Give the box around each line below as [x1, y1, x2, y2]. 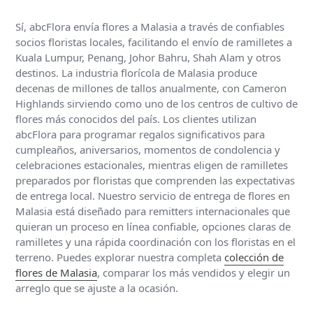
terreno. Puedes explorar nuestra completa [15, 249, 224, 264]
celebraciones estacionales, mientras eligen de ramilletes [15, 157, 288, 172]
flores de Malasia [15, 265, 97, 279]
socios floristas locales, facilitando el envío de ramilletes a [15, 34, 292, 49]
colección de [224, 249, 284, 264]
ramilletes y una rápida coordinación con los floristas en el [15, 234, 296, 249]
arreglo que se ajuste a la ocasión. [15, 280, 178, 295]
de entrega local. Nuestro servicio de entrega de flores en [15, 188, 290, 203]
